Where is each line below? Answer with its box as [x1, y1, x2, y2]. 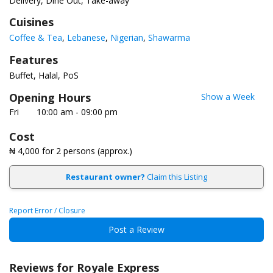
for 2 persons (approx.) [40, 145, 132, 157]
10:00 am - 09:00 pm [37, 106, 118, 118]
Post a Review [108, 224, 165, 236]
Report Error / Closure [9, 205, 85, 216]
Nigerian [110, 32, 143, 44]
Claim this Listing [145, 171, 207, 183]
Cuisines [9, 15, 54, 30]
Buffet [9, 69, 34, 82]
